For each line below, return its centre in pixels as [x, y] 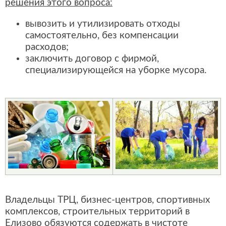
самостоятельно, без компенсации [102, 36]
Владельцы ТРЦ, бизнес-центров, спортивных [107, 200]
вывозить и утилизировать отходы [103, 24]
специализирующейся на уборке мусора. [116, 71]
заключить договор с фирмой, [92, 59]
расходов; [47, 47]
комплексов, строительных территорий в [97, 211]
